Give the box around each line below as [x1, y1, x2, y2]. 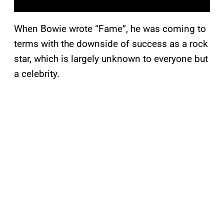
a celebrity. [14, 68, 59, 80]
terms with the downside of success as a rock [14, 38, 208, 50]
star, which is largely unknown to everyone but [14, 53, 208, 65]
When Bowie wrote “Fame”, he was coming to [14, 23, 206, 35]
